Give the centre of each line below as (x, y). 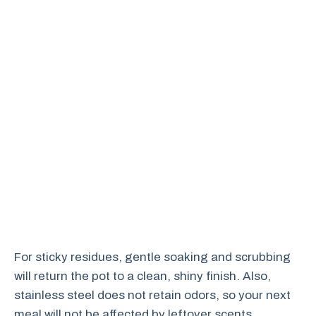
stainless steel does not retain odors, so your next (152, 295)
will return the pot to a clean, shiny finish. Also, (142, 276)
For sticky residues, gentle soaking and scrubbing (152, 257)
